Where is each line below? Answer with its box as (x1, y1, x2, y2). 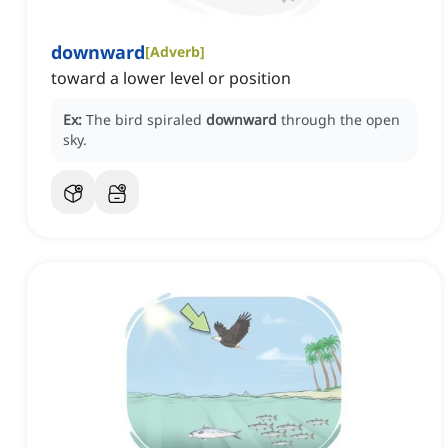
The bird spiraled (86, 110, 206, 130)
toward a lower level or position (51, 67, 291, 90)
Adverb (150, 42, 200, 62)
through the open (281, 110, 400, 130)
